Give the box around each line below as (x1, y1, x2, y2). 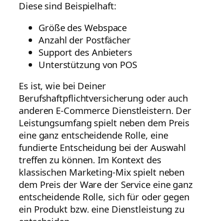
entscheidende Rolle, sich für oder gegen (19, 190, 189, 203)
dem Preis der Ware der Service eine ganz (19, 178, 193, 191)
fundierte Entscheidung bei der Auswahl (19, 141, 186, 154)
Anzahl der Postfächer (38, 33, 131, 46)
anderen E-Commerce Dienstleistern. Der (19, 104, 192, 117)
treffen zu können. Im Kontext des (19, 153, 161, 166)
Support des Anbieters (38, 45, 132, 58)
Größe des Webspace (38, 21, 127, 34)
